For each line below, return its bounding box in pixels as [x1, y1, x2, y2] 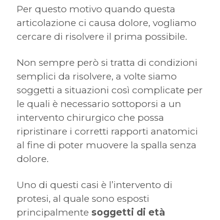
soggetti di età [91, 207, 165, 218]
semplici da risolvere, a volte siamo [16, 71, 177, 82]
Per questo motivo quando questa [16, 3, 175, 15]
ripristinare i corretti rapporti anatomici [16, 126, 198, 137]
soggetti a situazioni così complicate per [16, 84, 203, 96]
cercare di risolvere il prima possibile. [16, 31, 187, 42]
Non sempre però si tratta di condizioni [16, 57, 197, 68]
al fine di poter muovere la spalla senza [16, 139, 196, 151]
